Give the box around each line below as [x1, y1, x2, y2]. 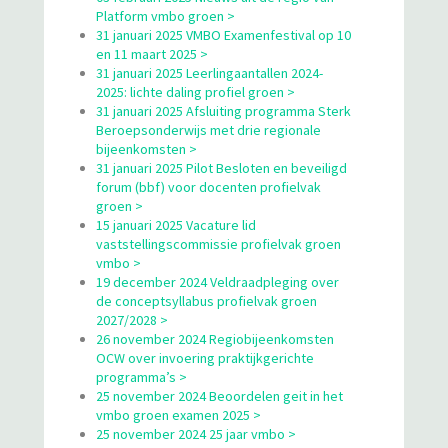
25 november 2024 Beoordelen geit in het [96, 386, 343, 405]
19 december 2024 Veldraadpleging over [96, 272, 339, 291]
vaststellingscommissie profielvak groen [96, 234, 341, 253]
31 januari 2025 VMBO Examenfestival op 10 [96, 25, 351, 44]
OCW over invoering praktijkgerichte [96, 348, 314, 367]
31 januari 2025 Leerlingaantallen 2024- [96, 63, 323, 82]
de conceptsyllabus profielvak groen [96, 291, 317, 310]
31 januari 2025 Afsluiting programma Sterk [96, 101, 351, 120]
